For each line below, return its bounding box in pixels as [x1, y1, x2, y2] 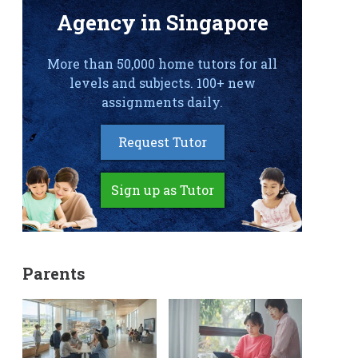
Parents [22, 263, 86, 284]
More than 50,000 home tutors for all [47, 55, 277, 72]
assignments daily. [101, 93, 223, 110]
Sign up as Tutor [110, 181, 214, 198]
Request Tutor [117, 133, 207, 150]
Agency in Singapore [56, 9, 268, 36]
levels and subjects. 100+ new [69, 74, 256, 91]
